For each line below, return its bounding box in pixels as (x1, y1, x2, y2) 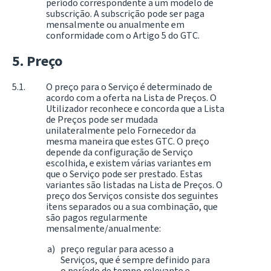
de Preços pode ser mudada (46, 113, 158, 126)
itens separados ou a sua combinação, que (46, 200, 218, 214)
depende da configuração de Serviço (46, 146, 193, 159)
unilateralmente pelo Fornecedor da (46, 124, 196, 137)
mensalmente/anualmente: (46, 222, 161, 235)
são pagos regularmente (46, 211, 148, 224)
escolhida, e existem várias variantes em (46, 157, 211, 170)
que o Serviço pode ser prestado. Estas (46, 168, 203, 181)
